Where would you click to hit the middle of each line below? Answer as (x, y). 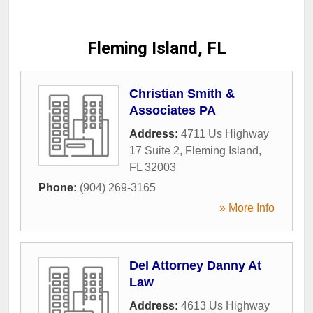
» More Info (247, 208)
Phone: (59, 187)
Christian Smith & (182, 93)
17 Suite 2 (154, 150)
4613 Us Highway (225, 305)
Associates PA (173, 110)
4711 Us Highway (225, 133)
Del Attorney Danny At (195, 265)
